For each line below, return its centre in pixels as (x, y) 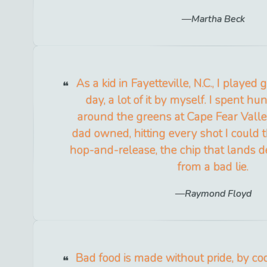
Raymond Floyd (218, 194)
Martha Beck (218, 19)
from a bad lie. (213, 167)
